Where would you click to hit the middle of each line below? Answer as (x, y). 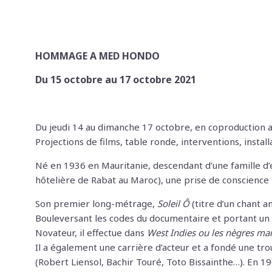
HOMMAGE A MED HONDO (97, 56)
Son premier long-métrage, (96, 203)
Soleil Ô (173, 203)
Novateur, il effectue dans (90, 233)
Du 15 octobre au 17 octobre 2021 (116, 80)
